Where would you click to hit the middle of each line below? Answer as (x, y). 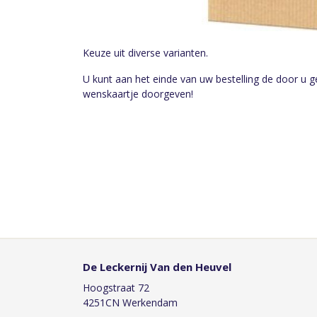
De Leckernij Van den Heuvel (157, 267)
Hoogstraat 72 (116, 288)
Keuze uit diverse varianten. (145, 53)
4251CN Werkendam (130, 302)
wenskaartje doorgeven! (138, 94)
